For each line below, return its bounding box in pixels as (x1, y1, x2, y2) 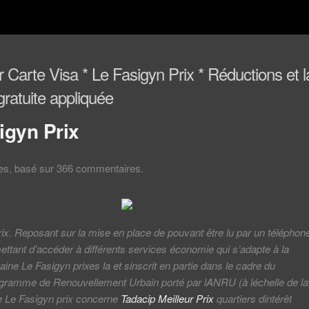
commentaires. (73, 161, 143, 175)
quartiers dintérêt (214, 291, 292, 306)
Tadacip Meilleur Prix (121, 291, 214, 306)
